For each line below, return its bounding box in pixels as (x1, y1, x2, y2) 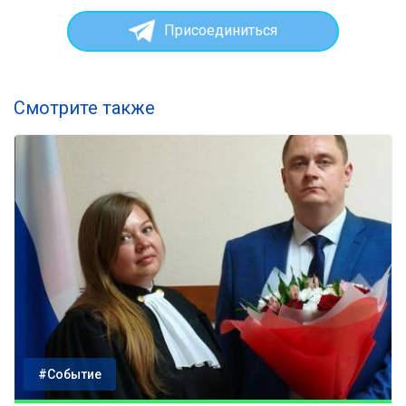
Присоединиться (163, 22, 277, 39)
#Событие (38, 367, 101, 382)
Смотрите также (14, 96, 155, 119)
